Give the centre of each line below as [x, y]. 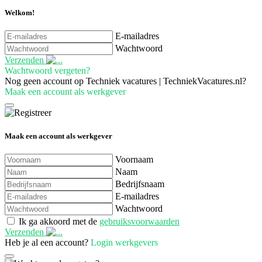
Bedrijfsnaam [140, 184]
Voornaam [134, 159]
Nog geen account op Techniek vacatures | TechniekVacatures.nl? [125, 81]
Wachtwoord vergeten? [47, 71]
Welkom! [20, 13]
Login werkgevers [124, 242]
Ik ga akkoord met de [59, 221]
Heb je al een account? [48, 242]
